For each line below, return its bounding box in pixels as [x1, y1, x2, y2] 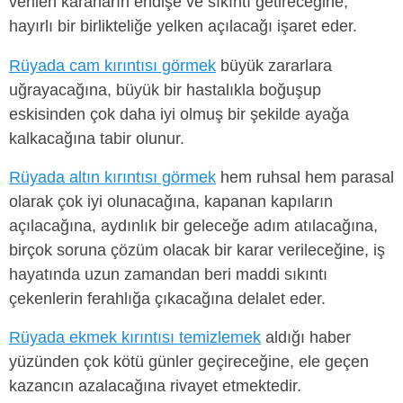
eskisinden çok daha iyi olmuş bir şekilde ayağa [9, 104, 349, 123]
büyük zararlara [216, 56, 332, 75]
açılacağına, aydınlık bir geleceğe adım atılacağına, [9, 216, 378, 235]
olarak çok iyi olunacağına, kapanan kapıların [9, 192, 333, 210]
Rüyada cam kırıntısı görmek [9, 56, 216, 75]
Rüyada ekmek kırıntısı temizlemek [9, 327, 261, 346]
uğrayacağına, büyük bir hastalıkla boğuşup [9, 80, 321, 99]
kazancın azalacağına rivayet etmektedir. [9, 376, 301, 395]
